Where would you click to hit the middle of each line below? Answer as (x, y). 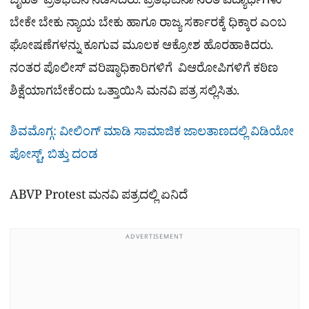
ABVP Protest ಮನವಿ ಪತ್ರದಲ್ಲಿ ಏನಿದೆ (99, 198)
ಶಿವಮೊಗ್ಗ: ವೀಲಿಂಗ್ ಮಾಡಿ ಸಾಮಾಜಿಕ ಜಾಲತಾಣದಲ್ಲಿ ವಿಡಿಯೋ (152, 134)
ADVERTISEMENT (154, 238)
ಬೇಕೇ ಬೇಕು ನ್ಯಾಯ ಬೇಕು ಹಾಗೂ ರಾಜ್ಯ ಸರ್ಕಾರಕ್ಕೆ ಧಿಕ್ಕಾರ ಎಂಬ (148, 25)
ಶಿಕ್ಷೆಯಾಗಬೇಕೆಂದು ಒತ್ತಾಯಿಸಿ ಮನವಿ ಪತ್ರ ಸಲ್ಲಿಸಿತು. (124, 93)
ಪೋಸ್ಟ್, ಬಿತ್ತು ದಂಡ (54, 157)
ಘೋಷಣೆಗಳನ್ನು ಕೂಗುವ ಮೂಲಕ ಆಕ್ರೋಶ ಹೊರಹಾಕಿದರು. (141, 48)
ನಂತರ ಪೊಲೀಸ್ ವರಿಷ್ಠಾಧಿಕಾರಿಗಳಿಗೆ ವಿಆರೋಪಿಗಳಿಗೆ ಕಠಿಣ (144, 70)
